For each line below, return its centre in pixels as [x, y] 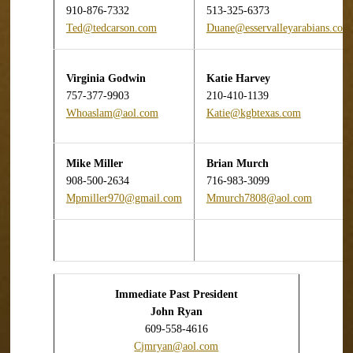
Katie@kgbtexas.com [253, 113]
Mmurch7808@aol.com [259, 198]
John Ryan [176, 312]
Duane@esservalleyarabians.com [279, 28]
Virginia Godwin [106, 78]
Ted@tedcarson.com [111, 28]
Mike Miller [94, 163]
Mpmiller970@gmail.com [124, 198]
